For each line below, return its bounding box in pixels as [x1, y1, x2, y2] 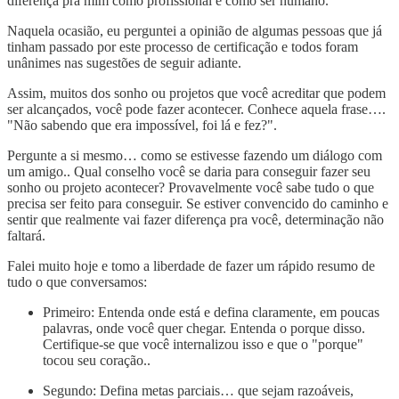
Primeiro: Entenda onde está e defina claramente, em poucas [43, 304, 379, 320]
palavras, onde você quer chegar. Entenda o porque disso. [43, 320, 365, 336]
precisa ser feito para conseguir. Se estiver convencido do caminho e [7, 195, 388, 211]
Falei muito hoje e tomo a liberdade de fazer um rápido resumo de [7, 257, 375, 273]
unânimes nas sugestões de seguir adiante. [7, 54, 241, 70]
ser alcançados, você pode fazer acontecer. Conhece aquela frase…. [7, 101, 386, 117]
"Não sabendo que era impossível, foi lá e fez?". [7, 117, 277, 133]
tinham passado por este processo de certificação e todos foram [7, 38, 358, 54]
